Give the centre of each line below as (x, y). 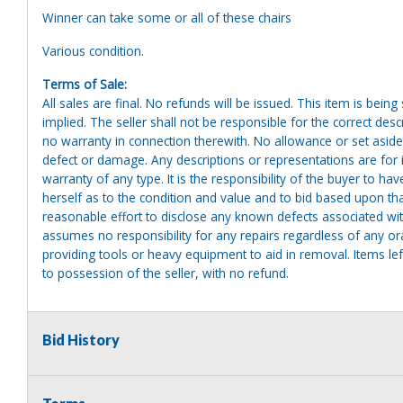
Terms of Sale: (85, 84)
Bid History (81, 339)
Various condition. (95, 50)
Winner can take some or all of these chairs (167, 17)
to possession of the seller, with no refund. (166, 273)
